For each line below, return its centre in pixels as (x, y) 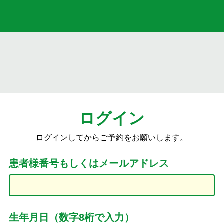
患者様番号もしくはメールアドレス (89, 163)
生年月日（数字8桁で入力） (72, 217)
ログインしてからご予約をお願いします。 (112, 138)
